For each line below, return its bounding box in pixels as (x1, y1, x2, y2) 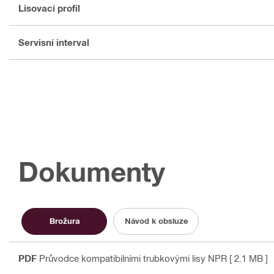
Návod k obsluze (124, 216, 188, 226)
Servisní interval (18, 37, 89, 48)
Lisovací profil (18, 2, 80, 14)
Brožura (49, 216, 80, 226)
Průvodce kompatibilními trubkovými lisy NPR (39, 252, 227, 264)
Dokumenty (18, 155, 165, 188)
